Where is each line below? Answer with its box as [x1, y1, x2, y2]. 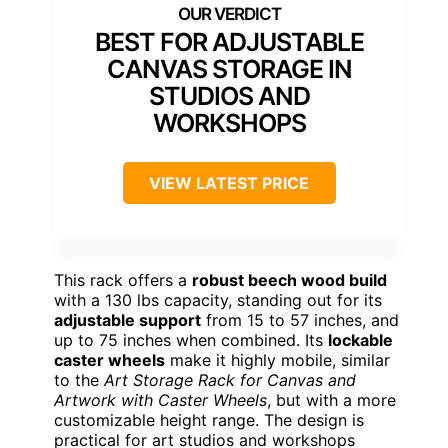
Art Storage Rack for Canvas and [104, 369, 356, 390]
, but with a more [267, 389, 396, 410]
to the [54, 369, 104, 390]
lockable [328, 329, 393, 350]
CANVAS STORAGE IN [106, 53, 352, 84]
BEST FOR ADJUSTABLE [94, 26, 364, 57]
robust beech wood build [192, 269, 387, 290]
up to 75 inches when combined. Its [54, 329, 328, 350]
